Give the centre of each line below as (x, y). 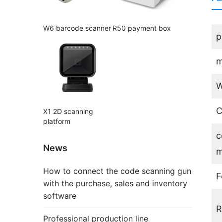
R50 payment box (142, 28)
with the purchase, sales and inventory (115, 184)
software (60, 196)
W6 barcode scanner (77, 28)
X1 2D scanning (68, 111)
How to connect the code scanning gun (117, 171)
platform (57, 121)
